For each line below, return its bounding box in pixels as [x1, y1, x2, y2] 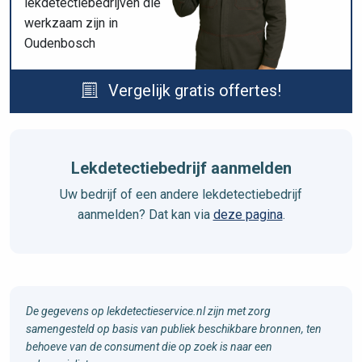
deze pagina [213, 206, 283, 222]
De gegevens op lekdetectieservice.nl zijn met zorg [26, 304, 271, 318]
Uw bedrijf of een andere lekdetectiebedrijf [60, 186, 302, 202]
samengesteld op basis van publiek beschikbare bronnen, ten [26, 322, 322, 335]
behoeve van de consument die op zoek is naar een [26, 339, 272, 353]
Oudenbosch [24, 35, 95, 51]
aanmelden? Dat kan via [77, 206, 213, 222]
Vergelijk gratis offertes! [103, 80, 281, 100]
